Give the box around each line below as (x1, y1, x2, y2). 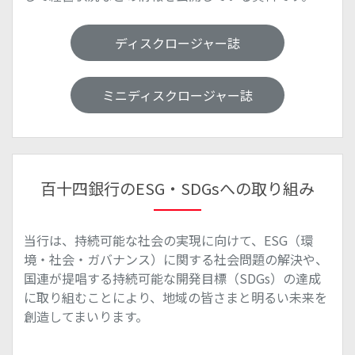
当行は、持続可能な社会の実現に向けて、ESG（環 (24, 231, 313, 250)
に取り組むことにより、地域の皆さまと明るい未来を (24, 288, 327, 307)
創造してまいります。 (24, 307, 148, 326)
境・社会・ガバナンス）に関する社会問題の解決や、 (24, 250, 328, 269)
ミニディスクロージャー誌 (102, 86, 253, 105)
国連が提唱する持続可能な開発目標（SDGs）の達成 (24, 269, 321, 288)
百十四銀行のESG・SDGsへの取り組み (40, 177, 315, 200)
